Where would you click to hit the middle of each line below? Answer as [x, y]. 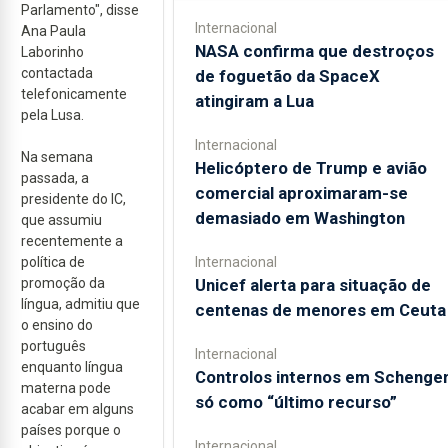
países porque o [71, 430]
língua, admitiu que [80, 304]
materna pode [66, 388]
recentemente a [72, 241]
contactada [57, 73]
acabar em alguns [77, 409]
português [53, 346]
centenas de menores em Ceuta [320, 310]
